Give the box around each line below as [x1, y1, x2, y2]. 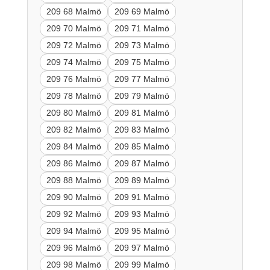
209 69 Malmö [114, 6, 169, 16]
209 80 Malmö [46, 107, 101, 118]
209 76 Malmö [46, 74, 101, 84]
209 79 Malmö [114, 90, 169, 101]
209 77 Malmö [114, 74, 169, 84]
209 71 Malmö [114, 23, 169, 33]
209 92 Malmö [46, 209, 101, 219]
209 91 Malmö [114, 192, 169, 202]
